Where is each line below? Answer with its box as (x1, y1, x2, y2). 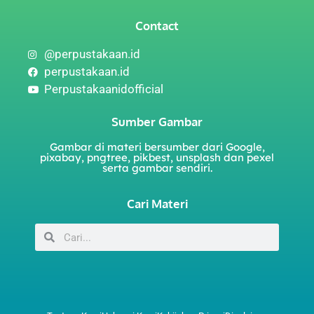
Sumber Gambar (111, 114, 203, 130)
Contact (135, 18, 179, 34)
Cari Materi (126, 196, 188, 212)
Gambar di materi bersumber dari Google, (49, 140, 265, 154)
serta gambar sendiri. (102, 161, 212, 175)
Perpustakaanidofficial (43, 82, 163, 97)
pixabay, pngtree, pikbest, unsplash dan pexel (40, 151, 274, 165)
